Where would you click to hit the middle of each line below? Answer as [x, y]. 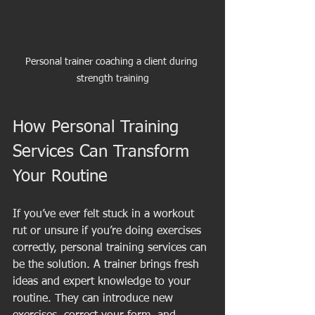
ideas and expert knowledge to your [103, 282]
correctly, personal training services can [111, 248]
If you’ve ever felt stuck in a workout [105, 214]
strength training [112, 78]
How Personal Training [98, 127]
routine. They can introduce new [95, 298]
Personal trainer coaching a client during [112, 62]
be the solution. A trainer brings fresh [108, 265]
